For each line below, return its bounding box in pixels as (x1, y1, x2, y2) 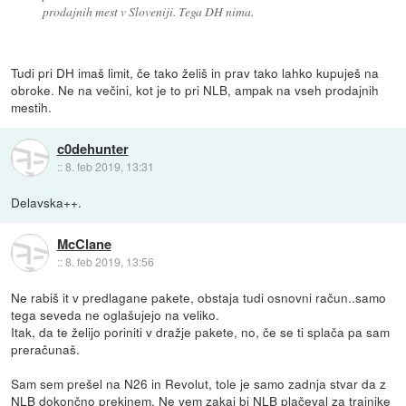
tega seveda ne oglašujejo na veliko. (11, 305, 220, 324)
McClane (56, 233, 111, 254)
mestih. (11, 98, 53, 117)
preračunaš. (11, 340, 81, 359)
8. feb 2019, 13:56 (64, 253, 154, 269)
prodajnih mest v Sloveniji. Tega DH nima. (42, 3, 254, 21)
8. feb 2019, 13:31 (64, 158, 154, 174)
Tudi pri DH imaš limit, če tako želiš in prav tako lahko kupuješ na (11, 63, 380, 82)
